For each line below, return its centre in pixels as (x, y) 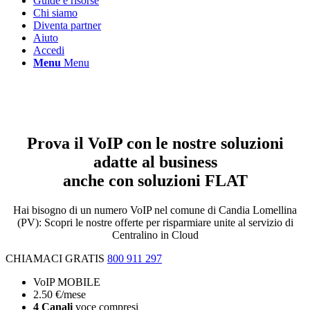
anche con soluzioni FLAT (155, 180)
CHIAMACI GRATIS (56, 258)
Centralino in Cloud (155, 235)
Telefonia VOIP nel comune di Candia (140, 92)
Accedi (49, 50)
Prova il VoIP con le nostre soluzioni (155, 143)
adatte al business (155, 162)
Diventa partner (67, 25)
